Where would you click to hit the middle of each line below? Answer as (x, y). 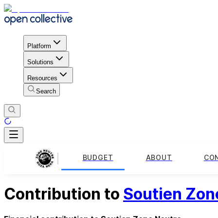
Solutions (40, 62)
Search (46, 91)
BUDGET (98, 158)
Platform (39, 46)
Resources (42, 78)
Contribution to (64, 194)
